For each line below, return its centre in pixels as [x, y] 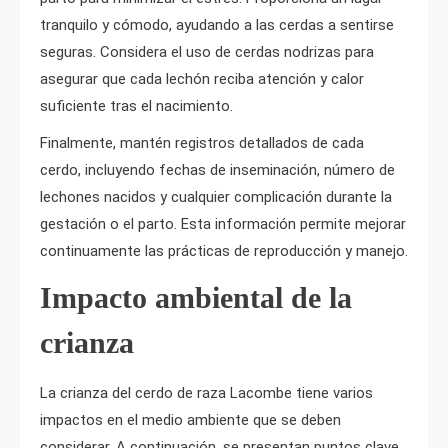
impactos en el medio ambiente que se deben [190, 419]
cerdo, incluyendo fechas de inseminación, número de [217, 169]
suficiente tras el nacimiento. [136, 105]
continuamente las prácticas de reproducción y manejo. [224, 250]
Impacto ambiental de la [196, 297]
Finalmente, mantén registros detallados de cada [202, 142]
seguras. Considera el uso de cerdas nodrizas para [207, 51]
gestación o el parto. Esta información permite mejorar [223, 223]
